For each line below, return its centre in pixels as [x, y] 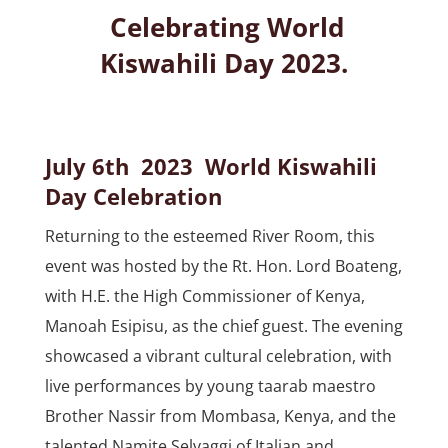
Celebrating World [224, 26]
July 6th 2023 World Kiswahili [210, 165]
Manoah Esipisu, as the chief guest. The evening [223, 325]
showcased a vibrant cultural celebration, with [218, 355]
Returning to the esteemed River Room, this [209, 235]
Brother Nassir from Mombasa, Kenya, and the [220, 415]
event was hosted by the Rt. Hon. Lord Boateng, [223, 265]
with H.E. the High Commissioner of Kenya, [204, 295]
